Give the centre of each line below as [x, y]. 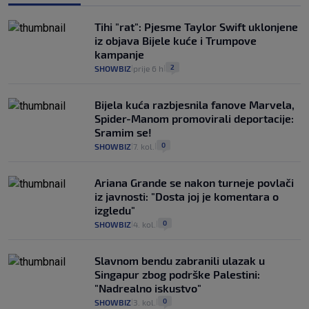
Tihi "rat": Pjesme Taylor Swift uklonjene [196, 26]
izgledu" [115, 210]
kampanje [119, 54]
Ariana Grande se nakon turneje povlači [194, 182]
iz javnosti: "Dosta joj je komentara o [187, 196]
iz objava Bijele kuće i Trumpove [176, 40]
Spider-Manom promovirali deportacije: [194, 118]
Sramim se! [123, 132]
